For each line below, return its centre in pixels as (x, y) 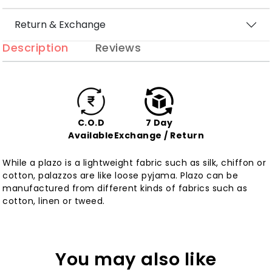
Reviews (118, 47)
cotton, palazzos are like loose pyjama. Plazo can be (121, 176)
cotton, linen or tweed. (54, 201)
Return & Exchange (60, 25)
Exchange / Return (159, 136)
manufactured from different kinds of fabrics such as (125, 189)
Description (36, 47)
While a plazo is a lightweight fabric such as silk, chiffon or (134, 163)
